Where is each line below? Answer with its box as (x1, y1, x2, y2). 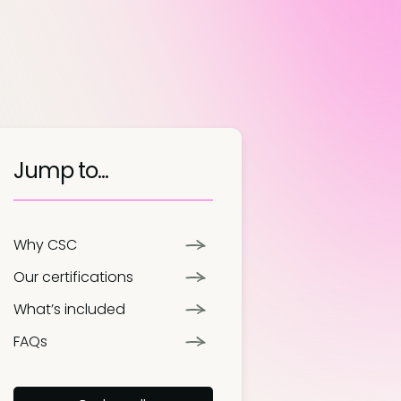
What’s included (13, 299, 125, 320)
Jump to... (13, 156, 108, 185)
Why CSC (13, 235, 77, 255)
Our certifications (13, 267, 133, 287)
